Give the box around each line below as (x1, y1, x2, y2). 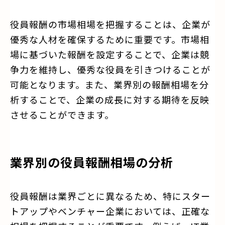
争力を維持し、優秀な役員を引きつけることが (10, 62, 210, 76)
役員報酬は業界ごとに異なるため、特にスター (10, 189, 210, 202)
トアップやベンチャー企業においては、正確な (10, 204, 210, 217)
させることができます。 (10, 107, 114, 121)
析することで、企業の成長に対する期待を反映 (10, 92, 209, 106)
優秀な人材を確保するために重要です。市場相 (10, 32, 209, 46)
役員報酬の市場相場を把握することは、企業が (10, 17, 210, 31)
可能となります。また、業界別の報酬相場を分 (10, 77, 209, 91)
